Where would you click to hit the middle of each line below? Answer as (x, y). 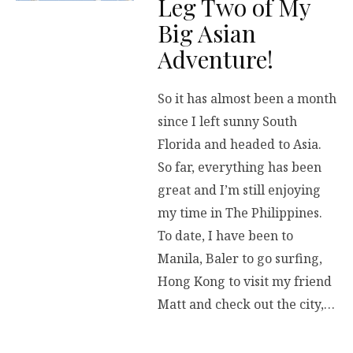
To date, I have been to (225, 236)
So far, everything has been (240, 167)
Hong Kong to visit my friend (245, 282)
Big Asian (207, 33)
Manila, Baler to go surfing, (240, 259)
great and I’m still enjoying (239, 190)
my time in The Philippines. (240, 213)
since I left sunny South (227, 122)
